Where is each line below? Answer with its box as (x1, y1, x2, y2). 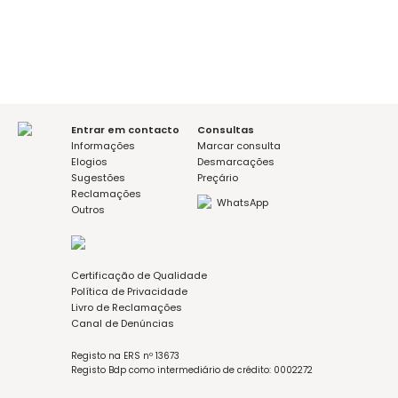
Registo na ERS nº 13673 (71, 350, 179, 362)
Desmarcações (197, 155, 275, 169)
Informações (71, 139, 135, 153)
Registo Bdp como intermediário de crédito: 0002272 (71, 364, 313, 376)
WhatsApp (217, 195, 268, 210)
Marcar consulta (197, 139, 281, 153)
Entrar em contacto (71, 123, 179, 137)
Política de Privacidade (71, 284, 187, 298)
